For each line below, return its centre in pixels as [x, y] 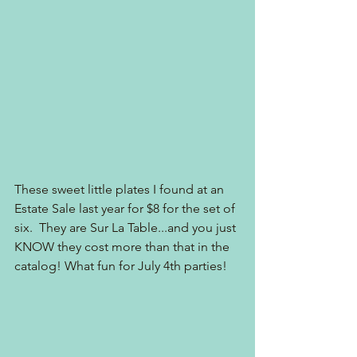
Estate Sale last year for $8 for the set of [126, 208]
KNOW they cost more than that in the [124, 246]
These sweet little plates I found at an [121, 189]
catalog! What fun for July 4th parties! [121, 265]
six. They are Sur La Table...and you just [127, 227]
